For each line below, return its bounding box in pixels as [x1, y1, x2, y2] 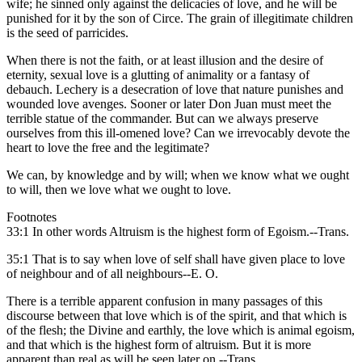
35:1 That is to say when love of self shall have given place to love [6, 252, 345, 267]
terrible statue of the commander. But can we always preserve [6, 112, 318, 126]
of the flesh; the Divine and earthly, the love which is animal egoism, [6, 323, 355, 338]
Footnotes [6, 210, 57, 225]
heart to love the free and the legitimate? [6, 141, 209, 155]
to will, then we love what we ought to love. [6, 183, 231, 197]
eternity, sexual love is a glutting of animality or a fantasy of [6, 68, 309, 82]
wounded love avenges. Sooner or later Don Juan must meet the [6, 97, 331, 112]
